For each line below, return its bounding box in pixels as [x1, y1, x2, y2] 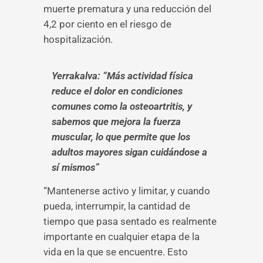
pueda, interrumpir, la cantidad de [43, 200, 190, 212]
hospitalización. [43, 33, 113, 45]
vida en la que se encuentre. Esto [43, 246, 188, 258]
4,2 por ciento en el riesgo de [43, 18, 171, 30]
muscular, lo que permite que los [52, 131, 190, 143]
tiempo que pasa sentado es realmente [43, 215, 217, 227]
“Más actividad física [103, 70, 193, 82]
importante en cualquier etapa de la [43, 231, 200, 242]
